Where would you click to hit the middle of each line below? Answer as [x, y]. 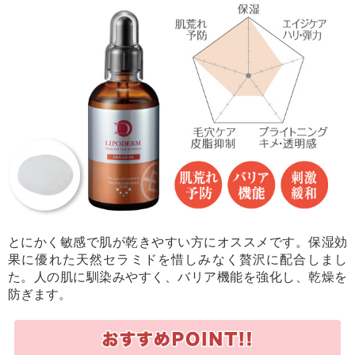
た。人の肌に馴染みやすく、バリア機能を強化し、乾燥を [177, 277]
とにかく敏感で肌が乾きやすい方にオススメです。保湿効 [177, 242]
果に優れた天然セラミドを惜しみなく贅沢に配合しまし [177, 259]
